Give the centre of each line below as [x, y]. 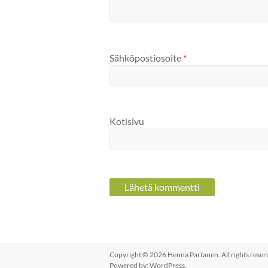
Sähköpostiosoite [146, 57]
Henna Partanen [193, 255]
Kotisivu [127, 121]
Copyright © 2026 [138, 255]
